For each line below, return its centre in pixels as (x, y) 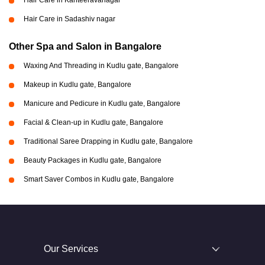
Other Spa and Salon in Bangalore (85, 46)
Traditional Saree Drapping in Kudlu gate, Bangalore (108, 141)
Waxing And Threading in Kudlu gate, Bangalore (101, 66)
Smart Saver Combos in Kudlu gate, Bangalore (99, 179)
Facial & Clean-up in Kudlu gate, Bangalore (93, 122)
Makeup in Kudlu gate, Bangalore (77, 85)
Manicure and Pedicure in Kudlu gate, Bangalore (102, 104)
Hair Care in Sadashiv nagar (70, 19)
